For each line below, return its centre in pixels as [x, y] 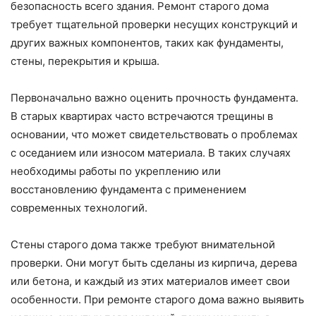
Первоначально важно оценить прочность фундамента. [154, 98]
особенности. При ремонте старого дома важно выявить [157, 300]
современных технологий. [79, 208]
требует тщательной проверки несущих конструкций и [154, 25]
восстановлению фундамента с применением [128, 190]
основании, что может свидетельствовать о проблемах [154, 135]
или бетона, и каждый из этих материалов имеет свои [150, 281]
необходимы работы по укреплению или [116, 171]
